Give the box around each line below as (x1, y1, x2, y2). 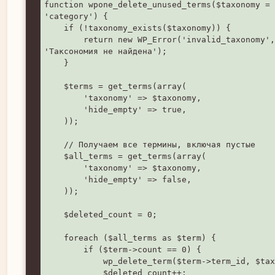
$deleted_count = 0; (44, 209, 64, 219)
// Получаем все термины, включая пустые (44, 139, 64, 149)
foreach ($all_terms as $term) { (44, 233, 64, 242)
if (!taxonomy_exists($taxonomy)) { (44, 23, 64, 33)
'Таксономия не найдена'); (44, 46, 167, 56)
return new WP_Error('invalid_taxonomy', (44, 34, 83, 44)
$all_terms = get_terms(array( (44, 151, 64, 161)
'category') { (44, 11, 108, 21)
